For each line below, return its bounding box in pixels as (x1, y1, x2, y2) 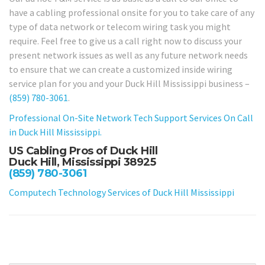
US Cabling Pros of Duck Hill (9, 144, 157, 157)
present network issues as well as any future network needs (9, 49, 248, 61)
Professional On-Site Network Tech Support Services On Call (9, 112, 253, 124)
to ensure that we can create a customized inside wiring (9, 63, 232, 75)
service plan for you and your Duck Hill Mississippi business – (9, 77, 250, 89)
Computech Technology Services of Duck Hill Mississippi (9, 186, 234, 199)
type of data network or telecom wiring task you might (9, 20, 231, 33)
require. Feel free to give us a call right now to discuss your (9, 34, 242, 47)
